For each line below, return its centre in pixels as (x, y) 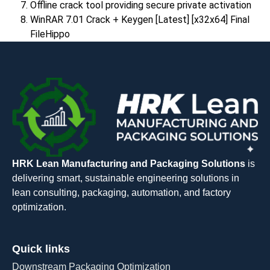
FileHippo (50, 34)
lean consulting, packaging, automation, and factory (121, 192)
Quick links (41, 249)
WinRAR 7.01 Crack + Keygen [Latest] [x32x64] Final (140, 19)
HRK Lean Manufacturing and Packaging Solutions (129, 163)
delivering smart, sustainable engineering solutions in (126, 178)
